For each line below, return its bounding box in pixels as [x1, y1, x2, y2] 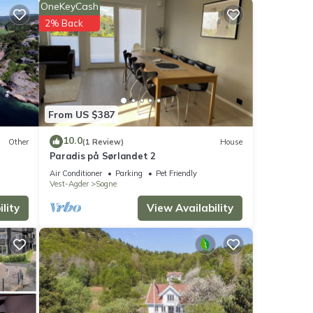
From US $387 [48, 108, 115, 121]
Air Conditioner [49, 168, 102, 179]
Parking [115, 168, 143, 179]
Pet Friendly [155, 168, 197, 179]
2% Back [44, 17, 83, 29]
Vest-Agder [49, 179, 89, 189]
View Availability [147, 201, 233, 215]
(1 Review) [82, 136, 124, 147]
